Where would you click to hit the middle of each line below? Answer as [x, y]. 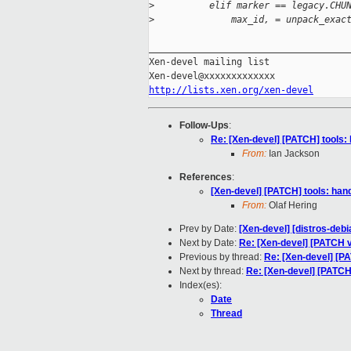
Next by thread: [213, 271]
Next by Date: [209, 243]
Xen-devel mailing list [209, 62]
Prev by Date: [209, 229]
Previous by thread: [222, 257]
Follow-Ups [204, 126]
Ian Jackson [293, 154]
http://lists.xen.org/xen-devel [231, 90]
